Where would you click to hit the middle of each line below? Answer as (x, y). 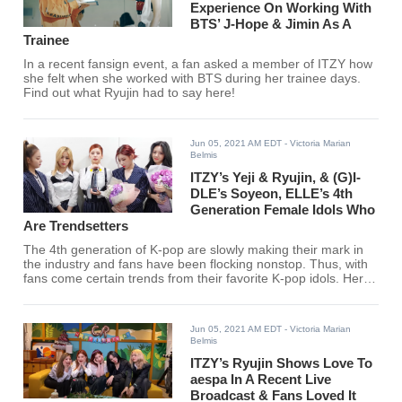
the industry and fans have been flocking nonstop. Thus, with (196, 265)
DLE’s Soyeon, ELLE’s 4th (272, 194)
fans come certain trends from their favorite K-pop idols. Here (197, 279)
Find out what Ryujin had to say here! (130, 93)
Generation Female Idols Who (283, 210)
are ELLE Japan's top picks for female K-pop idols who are (190, 293)
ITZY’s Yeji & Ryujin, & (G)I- (276, 178)
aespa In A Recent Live (261, 380)
